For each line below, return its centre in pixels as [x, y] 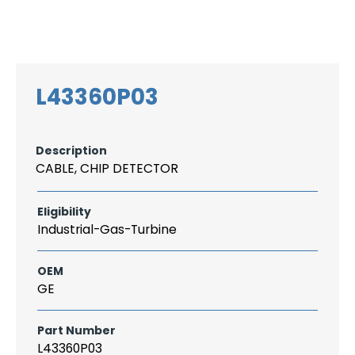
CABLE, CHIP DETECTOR [107, 168]
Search [294, 13]
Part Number [76, 330]
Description [71, 151]
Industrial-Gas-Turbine [107, 229]
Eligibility [64, 212]
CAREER [179, 24]
